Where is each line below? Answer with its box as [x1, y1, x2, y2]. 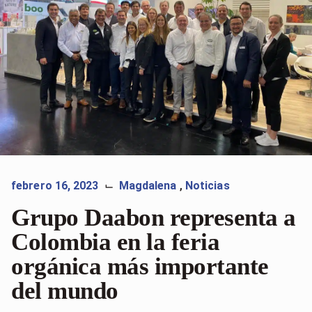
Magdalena [118, 179, 180, 192]
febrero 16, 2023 [11, 179, 99, 192]
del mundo [11, 277, 118, 304]
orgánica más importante [11, 253, 269, 280]
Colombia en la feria [11, 228, 219, 256]
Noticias [185, 179, 230, 192]
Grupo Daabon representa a [11, 204, 296, 231]
